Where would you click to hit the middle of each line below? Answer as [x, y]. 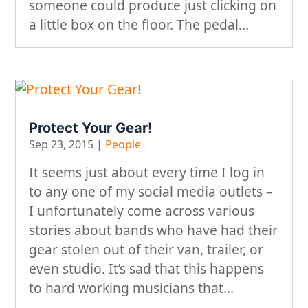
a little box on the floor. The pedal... [139, 24]
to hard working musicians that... [132, 287]
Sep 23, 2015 [62, 145]
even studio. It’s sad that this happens [147, 268]
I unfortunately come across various [142, 210]
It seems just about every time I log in [147, 172]
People [123, 145]
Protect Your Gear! [91, 128]
